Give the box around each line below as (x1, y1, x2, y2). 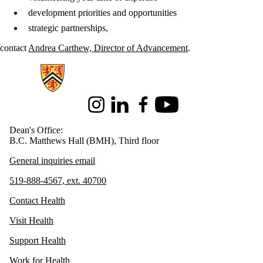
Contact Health (9, 195, 65, 206)
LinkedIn (108, 104, 142, 114)
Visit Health (9, 215, 53, 226)
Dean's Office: (9, 125, 63, 136)
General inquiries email (9, 156, 95, 166)
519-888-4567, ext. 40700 (9, 176, 106, 186)
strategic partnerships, (28, 23, 108, 33)
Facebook (131, 104, 168, 114)
